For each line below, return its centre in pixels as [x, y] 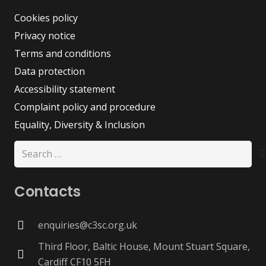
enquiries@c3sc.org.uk [87, 225]
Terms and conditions [63, 54]
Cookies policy [46, 18]
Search [29, 148]
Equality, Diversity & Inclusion [80, 125]
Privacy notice [45, 36]
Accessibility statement [65, 89]
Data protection [50, 72]
